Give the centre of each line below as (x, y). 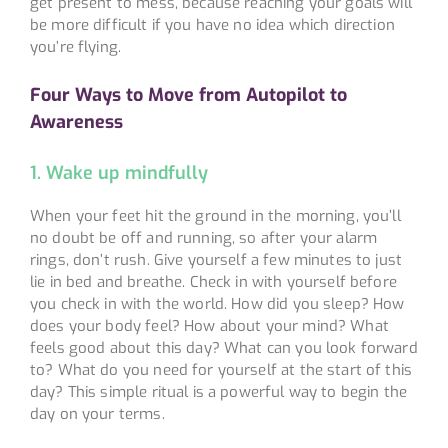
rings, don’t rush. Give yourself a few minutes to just (216, 259)
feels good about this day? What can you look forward (223, 347)
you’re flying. (75, 46)
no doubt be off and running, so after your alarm (203, 237)
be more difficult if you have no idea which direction (212, 24)
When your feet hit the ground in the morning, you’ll (215, 215)
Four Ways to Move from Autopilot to (188, 94)
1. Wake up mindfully (118, 172)
